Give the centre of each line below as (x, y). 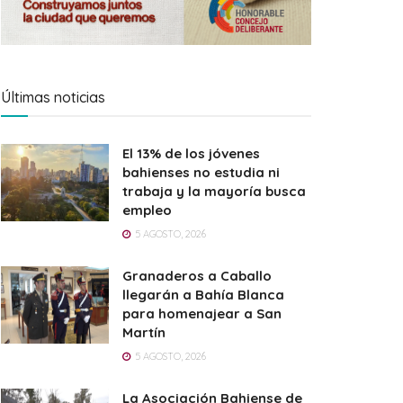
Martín (144, 333)
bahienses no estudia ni (201, 173)
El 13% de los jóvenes (191, 154)
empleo (147, 210)
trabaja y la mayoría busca (214, 192)
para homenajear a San (202, 314)
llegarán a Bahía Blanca (203, 295)
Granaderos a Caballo (197, 276)
